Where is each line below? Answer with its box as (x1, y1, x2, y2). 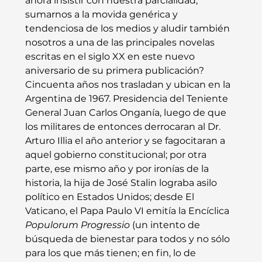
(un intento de (129, 219, 202, 231)
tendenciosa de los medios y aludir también (25, 23, 232, 35)
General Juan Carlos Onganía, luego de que (25, 107, 229, 119)
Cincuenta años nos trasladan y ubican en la (25, 79, 233, 91)
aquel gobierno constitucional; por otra (25, 149, 209, 161)
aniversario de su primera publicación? (25, 65, 204, 77)
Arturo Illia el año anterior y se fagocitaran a (25, 135, 227, 147)
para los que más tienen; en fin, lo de (25, 247, 198, 259)
